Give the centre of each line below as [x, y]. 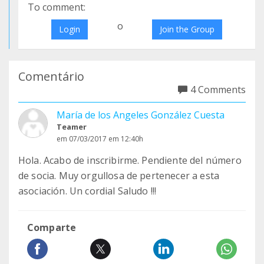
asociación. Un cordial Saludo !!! [88, 191]
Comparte [52, 227]
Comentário [51, 76]
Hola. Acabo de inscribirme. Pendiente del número [130, 160]
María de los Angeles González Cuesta [141, 115]
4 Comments [218, 90]
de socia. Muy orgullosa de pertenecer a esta [119, 176]
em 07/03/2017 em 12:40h [100, 139]
